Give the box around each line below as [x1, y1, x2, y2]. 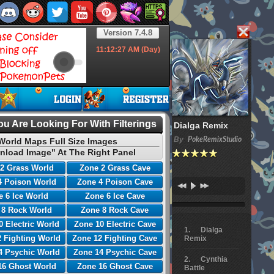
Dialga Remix [174, 120, 228, 130]
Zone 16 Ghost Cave [76, 262, 153, 271]
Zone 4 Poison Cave [76, 177, 153, 187]
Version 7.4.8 [103, 28, 152, 37]
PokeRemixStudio [188, 136, 242, 143]
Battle [184, 264, 205, 272]
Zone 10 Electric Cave [73, 220, 156, 229]
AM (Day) [125, 45, 160, 54]
